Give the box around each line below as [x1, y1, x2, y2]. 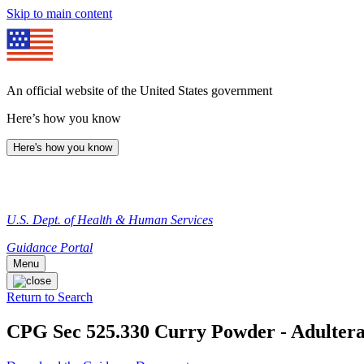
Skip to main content [6, 6, 112, 20]
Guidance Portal [6, 240, 93, 254]
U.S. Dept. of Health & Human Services [6, 213, 213, 227]
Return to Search [6, 290, 93, 304]
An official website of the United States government [6, 84, 272, 97]
